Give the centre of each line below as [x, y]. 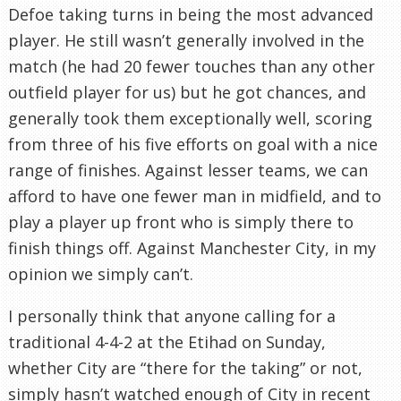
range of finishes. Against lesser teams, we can [188, 170]
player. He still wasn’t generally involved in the [186, 40]
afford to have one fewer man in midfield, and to [195, 196]
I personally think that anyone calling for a [172, 316]
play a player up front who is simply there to [181, 222]
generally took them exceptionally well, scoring [190, 118]
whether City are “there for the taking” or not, [185, 367]
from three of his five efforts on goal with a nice [193, 144]
